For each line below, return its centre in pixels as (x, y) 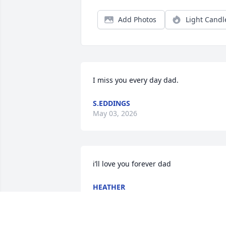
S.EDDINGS (111, 103)
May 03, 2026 (115, 114)
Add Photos (137, 20)
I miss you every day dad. (136, 80)
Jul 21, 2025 (112, 197)
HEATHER (109, 187)
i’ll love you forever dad (132, 164)
